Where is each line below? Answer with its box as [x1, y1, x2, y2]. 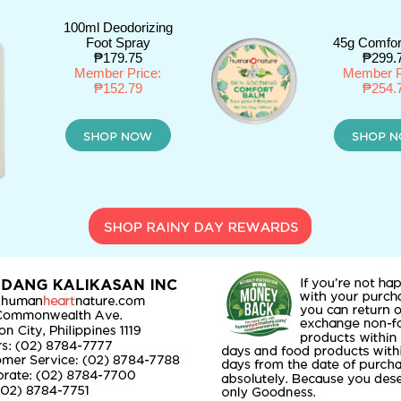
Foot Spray [85, 35, 150, 50]
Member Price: [74, 65, 161, 81]
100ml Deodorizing [63, 20, 173, 35]
